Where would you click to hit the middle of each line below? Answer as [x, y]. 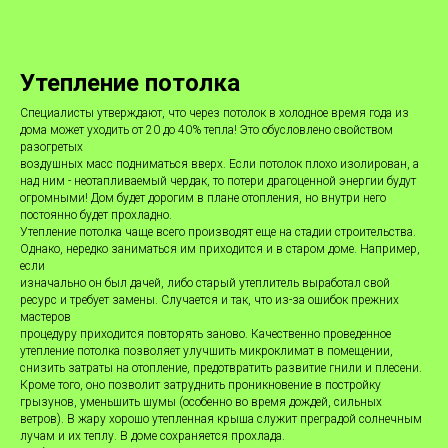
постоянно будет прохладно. [96, 215]
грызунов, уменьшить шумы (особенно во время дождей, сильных [201, 402]
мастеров [45, 317]
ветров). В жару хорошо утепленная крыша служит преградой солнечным [221, 419]
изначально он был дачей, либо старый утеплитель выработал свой [205, 283]
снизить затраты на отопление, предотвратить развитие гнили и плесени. [221, 368]
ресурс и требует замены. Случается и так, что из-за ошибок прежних [209, 300]
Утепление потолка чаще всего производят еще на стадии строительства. [218, 232]
